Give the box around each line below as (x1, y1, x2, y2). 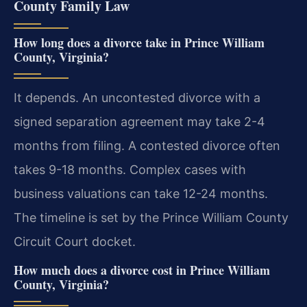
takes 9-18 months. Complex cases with (14, 162, 246, 177)
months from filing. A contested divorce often (14, 138, 280, 153)
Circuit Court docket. (14, 234, 136, 249)
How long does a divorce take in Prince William (14, 33, 265, 51)
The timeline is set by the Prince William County (14, 210, 288, 225)
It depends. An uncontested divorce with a (14, 90, 260, 105)
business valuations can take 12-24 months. (14, 186, 268, 201)
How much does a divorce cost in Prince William (14, 260, 270, 279)
